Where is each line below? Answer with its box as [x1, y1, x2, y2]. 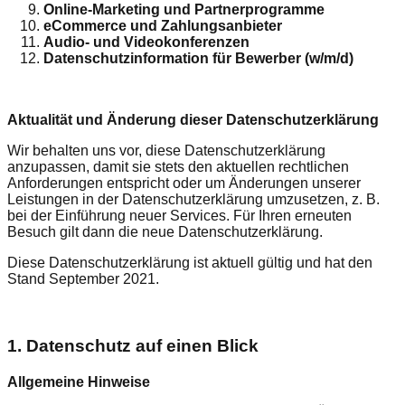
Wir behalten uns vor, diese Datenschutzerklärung [7, 143, 325, 159]
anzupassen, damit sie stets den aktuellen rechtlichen [7, 159, 349, 175]
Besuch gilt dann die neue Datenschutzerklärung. [7, 224, 323, 240]
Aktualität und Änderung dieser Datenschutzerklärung [7, 112, 379, 128]
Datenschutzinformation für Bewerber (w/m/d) [43, 51, 353, 67]
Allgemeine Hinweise [7, 373, 150, 390]
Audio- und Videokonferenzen [43, 34, 250, 51]
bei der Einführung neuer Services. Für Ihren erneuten [7, 208, 352, 224]
